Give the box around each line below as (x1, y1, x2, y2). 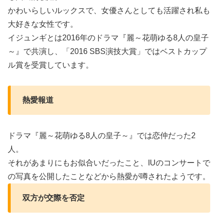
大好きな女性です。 (8, 19, 78, 28)
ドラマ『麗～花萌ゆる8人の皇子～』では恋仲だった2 (8, 131, 196, 140)
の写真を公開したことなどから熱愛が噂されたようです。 (8, 172, 210, 181)
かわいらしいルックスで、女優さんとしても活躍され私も (8, 6, 210, 15)
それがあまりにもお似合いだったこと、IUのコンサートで (8, 159, 210, 167)
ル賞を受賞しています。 (8, 60, 93, 69)
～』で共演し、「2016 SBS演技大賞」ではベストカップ (8, 47, 207, 55)
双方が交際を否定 (22, 194, 85, 202)
